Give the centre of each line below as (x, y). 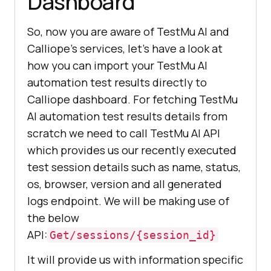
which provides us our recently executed (132, 150)
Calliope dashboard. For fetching (113, 99)
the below (53, 217)
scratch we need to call (89, 133)
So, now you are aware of (92, 31)
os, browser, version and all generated (125, 184)
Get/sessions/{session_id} (133, 235)
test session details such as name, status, (134, 167)
